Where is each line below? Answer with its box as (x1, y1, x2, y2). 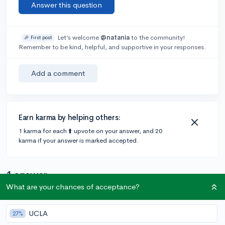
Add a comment (31, 68, 85, 78)
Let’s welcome (57, 33, 100, 42)
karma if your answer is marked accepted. (19, 136, 139, 145)
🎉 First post (24, 34, 52, 41)
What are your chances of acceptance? (6, 182, 140, 191)
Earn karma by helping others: (19, 112, 121, 122)
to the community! (129, 33, 185, 42)
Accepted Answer (146, 202, 206, 212)
